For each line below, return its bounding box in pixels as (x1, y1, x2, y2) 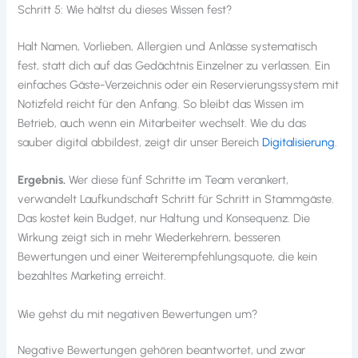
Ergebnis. (18, 173, 66, 188)
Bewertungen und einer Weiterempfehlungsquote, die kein (18, 249, 318, 265)
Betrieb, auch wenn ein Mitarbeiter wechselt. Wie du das (18, 115, 307, 130)
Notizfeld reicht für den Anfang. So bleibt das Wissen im (18, 96, 304, 111)
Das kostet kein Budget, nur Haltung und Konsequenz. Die (18, 211, 311, 226)
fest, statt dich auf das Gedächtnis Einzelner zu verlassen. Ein (18, 58, 331, 73)
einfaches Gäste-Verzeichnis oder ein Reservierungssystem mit (18, 77, 340, 92)
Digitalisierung (262, 134, 336, 149)
